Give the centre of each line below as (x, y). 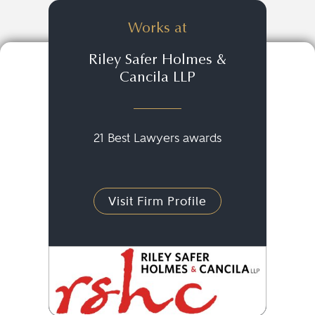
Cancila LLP (157, 78)
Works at (157, 29)
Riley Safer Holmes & (157, 60)
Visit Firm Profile (157, 201)
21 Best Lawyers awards (157, 138)
